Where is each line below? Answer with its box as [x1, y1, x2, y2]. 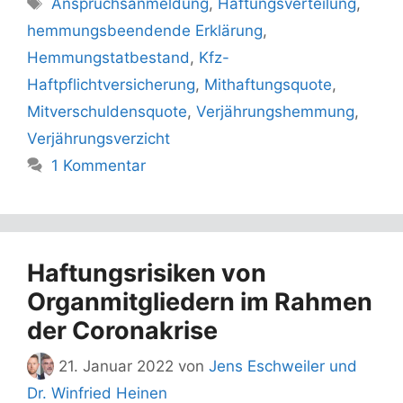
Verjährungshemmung [196, 102, 354, 121]
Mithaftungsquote [204, 75, 332, 94]
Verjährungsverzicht [27, 129, 170, 148]
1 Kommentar [51, 156, 147, 175]
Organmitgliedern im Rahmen [27, 286, 372, 317]
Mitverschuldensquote [27, 102, 187, 121]
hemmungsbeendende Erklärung [27, 21, 263, 40]
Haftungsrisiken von [27, 257, 266, 288]
